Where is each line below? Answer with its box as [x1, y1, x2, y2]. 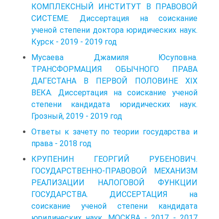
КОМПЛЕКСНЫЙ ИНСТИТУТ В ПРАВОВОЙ [31, 1, 197, 11]
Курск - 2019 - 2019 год [31, 37, 117, 46]
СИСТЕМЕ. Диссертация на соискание [31, 13, 197, 23]
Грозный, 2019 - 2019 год [31, 111, 122, 121]
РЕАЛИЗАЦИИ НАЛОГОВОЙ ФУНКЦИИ [31, 177, 197, 187]
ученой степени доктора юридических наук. [31, 25, 197, 35]
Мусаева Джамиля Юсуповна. [31, 52, 197, 62]
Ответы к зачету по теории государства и [31, 127, 197, 136]
